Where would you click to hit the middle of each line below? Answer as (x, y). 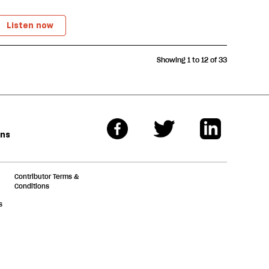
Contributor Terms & (47, 177)
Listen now (30, 25)
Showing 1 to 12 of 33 (192, 60)
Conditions (32, 186)
